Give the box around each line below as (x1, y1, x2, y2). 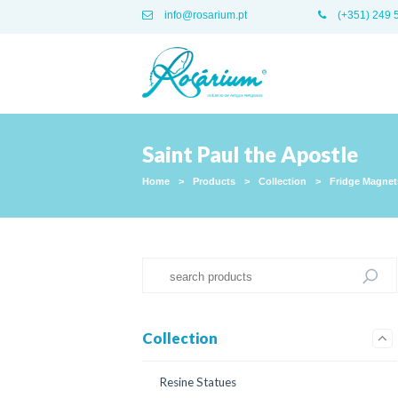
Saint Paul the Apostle (142, 141, 358, 167)
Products (193, 176, 235, 187)
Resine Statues (160, 375, 236, 389)
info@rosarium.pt (162, 9, 247, 21)
